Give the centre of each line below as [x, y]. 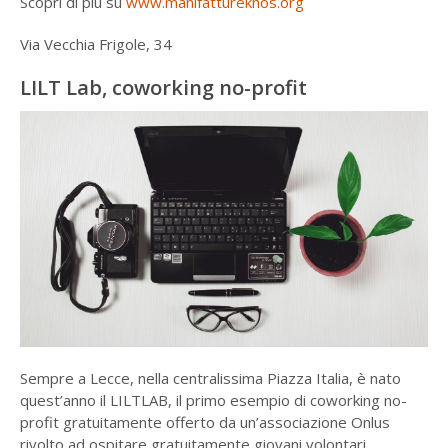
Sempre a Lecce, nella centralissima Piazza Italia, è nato [210, 377]
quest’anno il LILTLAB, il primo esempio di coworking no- [213, 399]
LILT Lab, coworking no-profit [163, 88]
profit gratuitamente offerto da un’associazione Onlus [204, 421]
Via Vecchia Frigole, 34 [95, 44]
